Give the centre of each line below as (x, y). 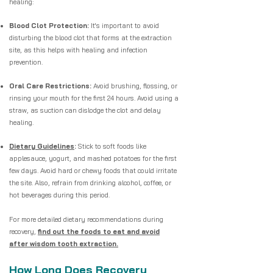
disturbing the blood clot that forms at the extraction (90, 38)
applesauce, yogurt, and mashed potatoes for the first (93, 158)
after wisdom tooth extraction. (64, 244)
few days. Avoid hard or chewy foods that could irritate (93, 171)
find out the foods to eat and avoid (99, 232)
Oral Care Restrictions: (51, 86)
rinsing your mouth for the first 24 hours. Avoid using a (94, 98)
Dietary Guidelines (42, 146)
